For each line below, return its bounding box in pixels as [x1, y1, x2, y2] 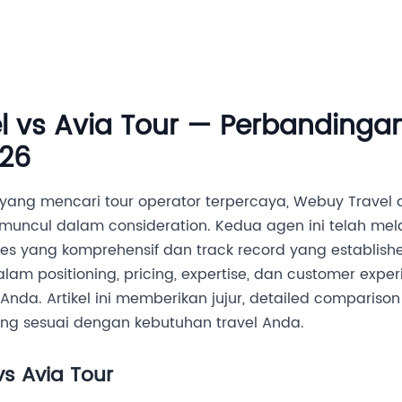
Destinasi [4, 24, 68, 48]
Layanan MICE [95, 24, 196, 48]
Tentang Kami [223, 24, 324, 48]
